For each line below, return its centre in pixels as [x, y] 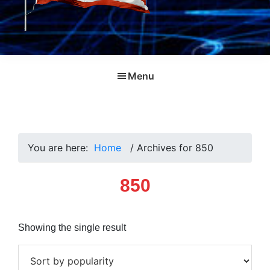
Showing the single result [72, 227]
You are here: [58, 147]
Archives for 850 [175, 147]
